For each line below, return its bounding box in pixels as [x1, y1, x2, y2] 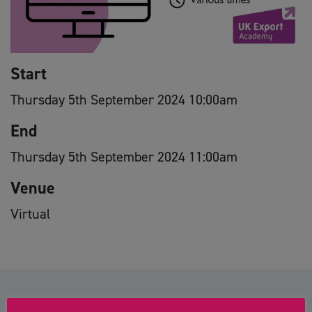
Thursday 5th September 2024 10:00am [10, 90, 237, 109]
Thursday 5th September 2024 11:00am [10, 147, 237, 166]
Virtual [10, 204, 50, 223]
